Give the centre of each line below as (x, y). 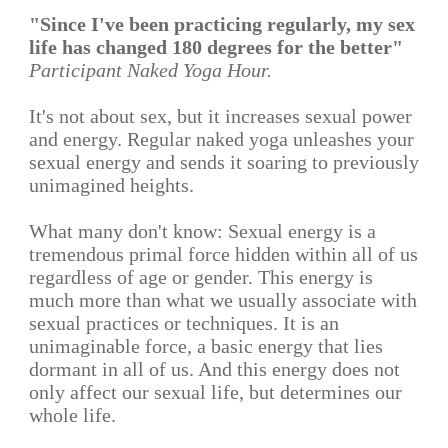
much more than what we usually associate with (223, 300)
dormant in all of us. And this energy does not (214, 369)
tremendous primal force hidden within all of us (223, 254)
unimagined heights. (111, 185)
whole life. (72, 415)
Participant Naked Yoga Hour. (150, 70)
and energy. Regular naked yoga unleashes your (221, 139)
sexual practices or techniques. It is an (184, 323)
